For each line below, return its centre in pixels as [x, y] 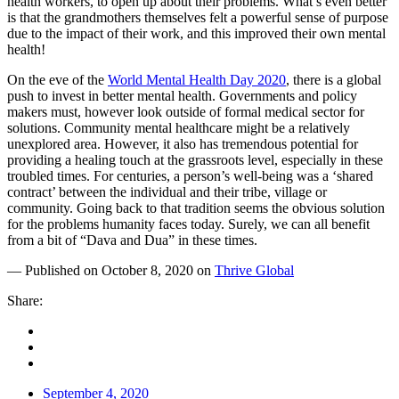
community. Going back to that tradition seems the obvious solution [196, 208]
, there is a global [334, 79]
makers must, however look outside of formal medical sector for [186, 111]
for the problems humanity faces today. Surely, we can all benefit [188, 224]
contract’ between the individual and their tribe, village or [167, 191]
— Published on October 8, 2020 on [111, 270]
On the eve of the [57, 79]
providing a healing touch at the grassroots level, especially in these [195, 159]
